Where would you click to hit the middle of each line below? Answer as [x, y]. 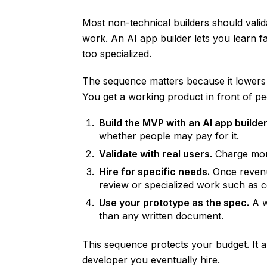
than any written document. [161, 216]
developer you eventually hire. [151, 260]
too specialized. [117, 54]
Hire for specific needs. [154, 172]
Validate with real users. [156, 154]
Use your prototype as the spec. [174, 203]
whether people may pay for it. [169, 136]
